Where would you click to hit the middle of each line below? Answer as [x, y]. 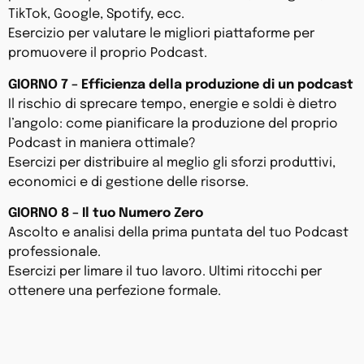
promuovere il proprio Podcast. [108, 54]
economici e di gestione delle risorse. [128, 182]
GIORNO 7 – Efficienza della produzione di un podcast [181, 84]
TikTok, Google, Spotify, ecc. [96, 15]
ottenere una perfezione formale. [115, 292]
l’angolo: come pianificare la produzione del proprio [173, 123]
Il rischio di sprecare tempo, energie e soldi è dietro [173, 104]
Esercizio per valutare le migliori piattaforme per [161, 34]
